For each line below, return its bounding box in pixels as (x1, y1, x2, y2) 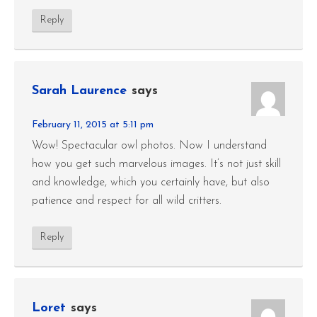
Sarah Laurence (32, 84, 127, 98)
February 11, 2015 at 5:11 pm (32, 120, 154, 130)
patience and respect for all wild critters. (32, 195, 221, 207)
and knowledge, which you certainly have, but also (32, 177, 270, 188)
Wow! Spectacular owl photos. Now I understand (32, 140, 267, 151)
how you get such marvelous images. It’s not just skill (32, 158, 281, 170)
